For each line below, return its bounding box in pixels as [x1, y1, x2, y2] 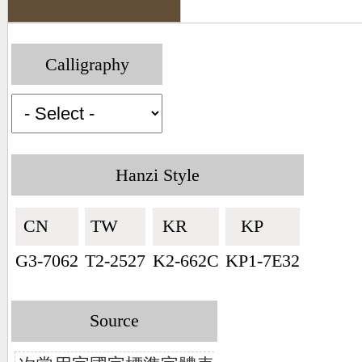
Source [89, 311, 139, 331]
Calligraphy [44, 54, 129, 74]
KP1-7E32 [225, 250, 301, 271]
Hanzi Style [115, 165, 200, 185]
